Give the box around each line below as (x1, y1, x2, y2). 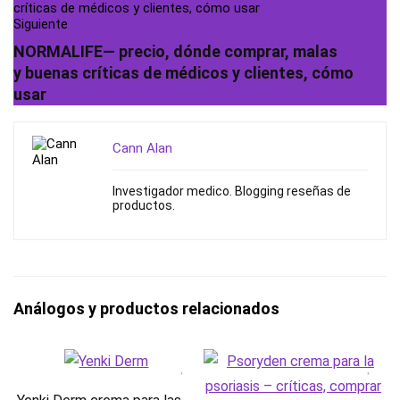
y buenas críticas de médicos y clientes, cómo (13, 62, 354, 82)
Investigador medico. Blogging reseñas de (112, 183, 351, 198)
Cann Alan (112, 139, 172, 156)
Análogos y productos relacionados (13, 298, 279, 318)
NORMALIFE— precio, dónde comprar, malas (13, 41, 337, 61)
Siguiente (13, 15, 68, 32)
